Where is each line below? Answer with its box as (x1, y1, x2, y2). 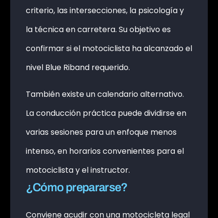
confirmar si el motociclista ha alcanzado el (25, 43, 192, 54)
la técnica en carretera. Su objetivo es (25, 24, 171, 36)
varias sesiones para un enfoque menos (25, 127, 177, 138)
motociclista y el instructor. (25, 164, 130, 176)
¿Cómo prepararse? (25, 181, 128, 194)
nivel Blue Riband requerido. (25, 62, 130, 73)
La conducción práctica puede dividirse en (25, 108, 186, 119)
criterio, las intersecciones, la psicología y (25, 5, 184, 17)
